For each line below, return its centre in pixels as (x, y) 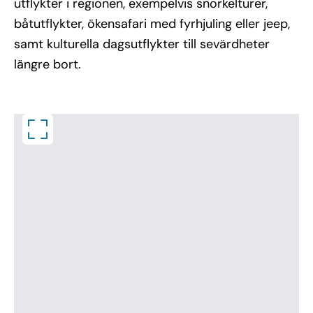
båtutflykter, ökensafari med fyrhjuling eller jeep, (152, 24)
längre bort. (48, 64)
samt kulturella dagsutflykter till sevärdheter (142, 44)
